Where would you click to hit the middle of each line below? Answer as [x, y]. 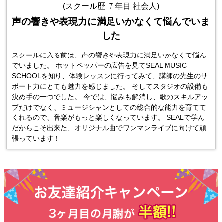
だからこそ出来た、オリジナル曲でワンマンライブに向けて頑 [109, 128]
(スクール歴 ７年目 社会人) [111, 6]
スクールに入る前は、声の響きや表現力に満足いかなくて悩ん [109, 55]
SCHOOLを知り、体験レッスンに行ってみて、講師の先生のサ [110, 76]
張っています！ [36, 138]
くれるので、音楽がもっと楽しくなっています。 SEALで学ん [109, 117]
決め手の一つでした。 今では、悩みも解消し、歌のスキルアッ [110, 96]
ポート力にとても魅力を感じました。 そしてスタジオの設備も [110, 86]
